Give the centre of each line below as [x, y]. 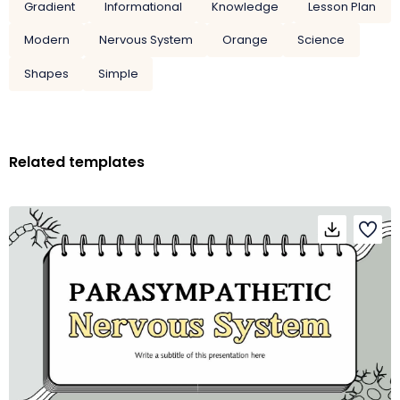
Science [321, 40]
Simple [118, 73]
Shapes [46, 73]
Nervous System [146, 40]
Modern [46, 40]
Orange [245, 40]
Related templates [77, 162]
